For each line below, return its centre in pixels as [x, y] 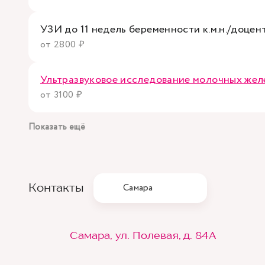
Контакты [56, 188]
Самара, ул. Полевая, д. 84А [143, 235]
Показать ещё [57, 127]
